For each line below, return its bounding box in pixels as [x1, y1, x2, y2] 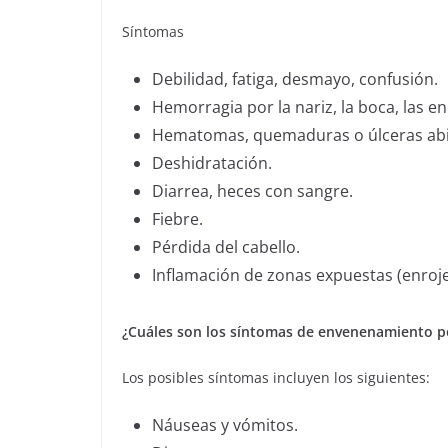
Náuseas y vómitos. [152, 414, 298, 436]
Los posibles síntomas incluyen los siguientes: [122, 368, 430, 387]
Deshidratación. [152, 152, 272, 174]
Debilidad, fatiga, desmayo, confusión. [152, 68, 438, 90]
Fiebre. [152, 208, 203, 230]
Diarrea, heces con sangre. [152, 180, 353, 202]
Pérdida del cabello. [152, 236, 300, 258]
